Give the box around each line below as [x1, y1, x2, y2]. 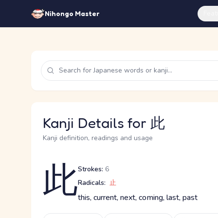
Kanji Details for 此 [43, 114, 165, 131]
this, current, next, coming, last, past [78, 192, 198, 203]
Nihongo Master [45, 9, 99, 18]
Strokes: [78, 164, 103, 174]
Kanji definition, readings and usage [43, 133, 153, 143]
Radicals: [78, 178, 106, 187]
